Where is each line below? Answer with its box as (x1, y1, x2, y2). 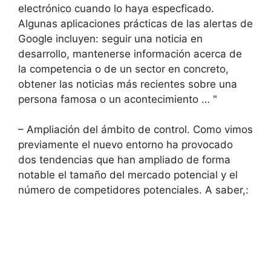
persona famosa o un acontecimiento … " (18, 93, 217, 105)
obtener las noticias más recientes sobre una (18, 77, 237, 90)
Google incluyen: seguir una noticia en (18, 32, 203, 45)
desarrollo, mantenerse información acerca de (18, 47, 242, 60)
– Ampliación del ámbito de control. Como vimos (18, 123, 253, 135)
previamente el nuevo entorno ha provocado (18, 139, 233, 151)
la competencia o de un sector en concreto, (18, 62, 229, 75)
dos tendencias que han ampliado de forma (18, 154, 230, 166)
